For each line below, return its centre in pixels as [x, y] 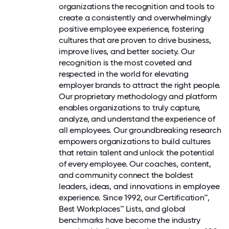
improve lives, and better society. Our [127, 51]
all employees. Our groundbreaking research [140, 130]
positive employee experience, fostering [132, 29]
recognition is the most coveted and [125, 62]
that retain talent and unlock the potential [136, 152]
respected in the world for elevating [124, 74]
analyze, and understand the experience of [137, 119]
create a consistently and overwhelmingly [135, 17]
